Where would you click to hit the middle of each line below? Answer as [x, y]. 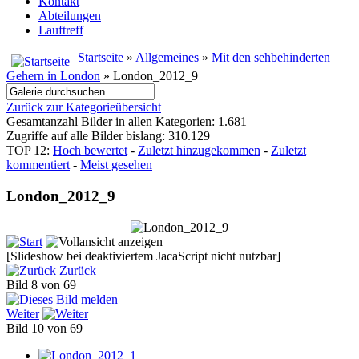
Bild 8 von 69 [44, 284]
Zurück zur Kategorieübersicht [84, 107]
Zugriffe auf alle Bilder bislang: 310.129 [108, 136]
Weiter [23, 313]
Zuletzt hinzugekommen [199, 151]
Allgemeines [167, 58]
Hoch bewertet [90, 151]
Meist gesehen [116, 165]
